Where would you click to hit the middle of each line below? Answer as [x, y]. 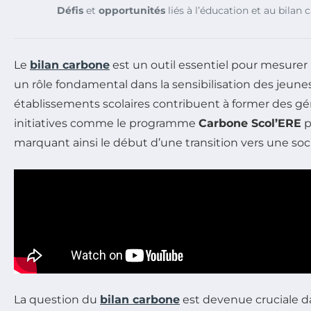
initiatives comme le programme [106, 123]
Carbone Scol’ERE [250, 123]
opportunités [132, 10]
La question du [57, 300]
